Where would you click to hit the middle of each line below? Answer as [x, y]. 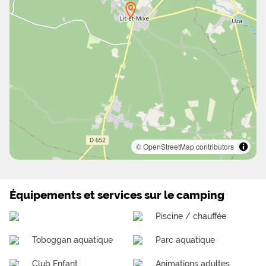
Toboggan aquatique [73, 240]
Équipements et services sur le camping [117, 195]
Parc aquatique [186, 240]
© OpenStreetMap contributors [185, 147]
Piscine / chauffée [191, 216]
